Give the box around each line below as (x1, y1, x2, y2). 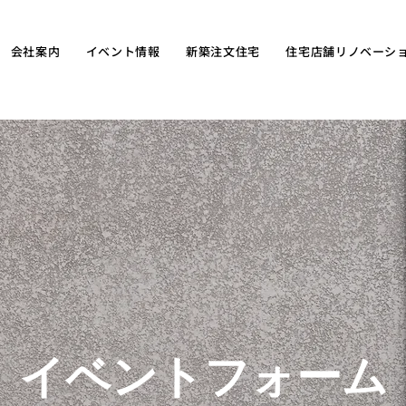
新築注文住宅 (185, 43, 260, 60)
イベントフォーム (18, 352, 388, 402)
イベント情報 (85, 43, 160, 60)
